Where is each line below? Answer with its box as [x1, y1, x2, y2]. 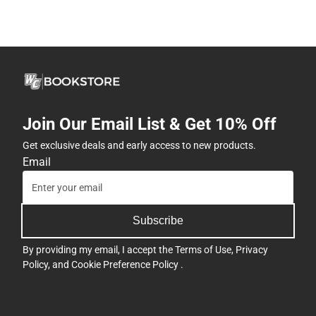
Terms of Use [175, 243, 231, 255]
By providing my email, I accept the [23, 243, 175, 255]
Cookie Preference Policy [71, 258, 181, 270]
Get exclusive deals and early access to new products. [23, 139, 256, 151]
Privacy [236, 243, 268, 255]
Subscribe [133, 214, 183, 226]
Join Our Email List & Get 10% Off [23, 114, 276, 134]
